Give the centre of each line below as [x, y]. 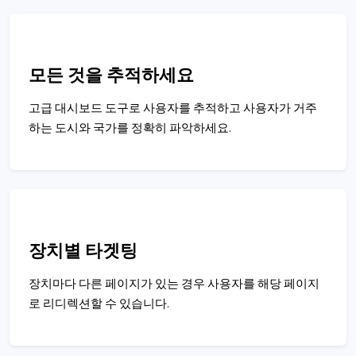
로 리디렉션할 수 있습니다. [99, 304]
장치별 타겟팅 [83, 252]
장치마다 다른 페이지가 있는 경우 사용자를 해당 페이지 [174, 284]
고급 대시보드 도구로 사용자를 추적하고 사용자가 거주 [173, 108]
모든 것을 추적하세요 [111, 76]
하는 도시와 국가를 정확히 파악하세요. [130, 128]
